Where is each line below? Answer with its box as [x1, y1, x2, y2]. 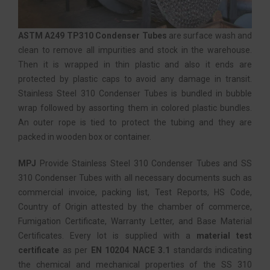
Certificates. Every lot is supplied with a [18, 231, 196, 240]
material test [196, 231, 252, 240]
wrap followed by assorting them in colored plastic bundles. [18, 103, 252, 113]
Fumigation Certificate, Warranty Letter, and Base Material [18, 216, 252, 226]
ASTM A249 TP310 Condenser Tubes [18, 31, 167, 40]
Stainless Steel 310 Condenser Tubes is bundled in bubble [18, 89, 252, 98]
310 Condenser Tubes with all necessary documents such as [18, 173, 252, 183]
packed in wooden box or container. [18, 132, 151, 142]
